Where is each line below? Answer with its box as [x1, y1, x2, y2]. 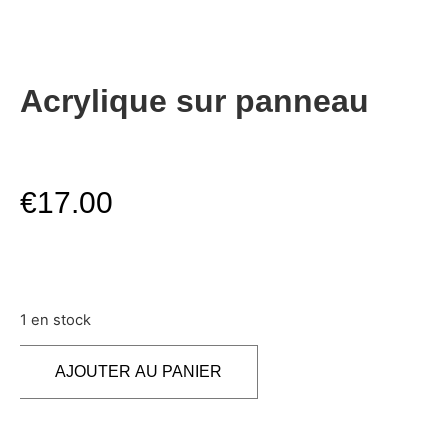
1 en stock [20, 311, 91, 330]
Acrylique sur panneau [20, 82, 369, 119]
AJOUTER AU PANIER [55, 363, 222, 381]
